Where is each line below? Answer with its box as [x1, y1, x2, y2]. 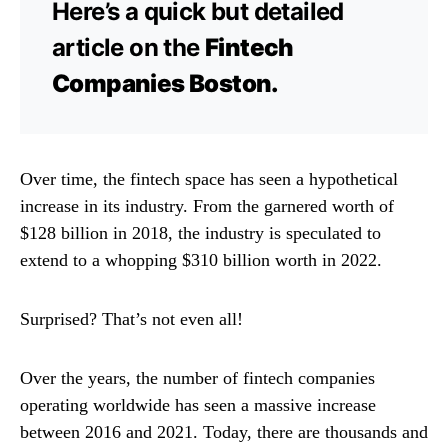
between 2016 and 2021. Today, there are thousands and [20, 421, 428, 442]
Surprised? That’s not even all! [20, 308, 243, 329]
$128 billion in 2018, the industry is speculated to [20, 222, 381, 243]
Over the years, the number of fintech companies [20, 367, 375, 388]
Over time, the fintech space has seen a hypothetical [20, 168, 398, 189]
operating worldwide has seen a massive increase [20, 394, 376, 415]
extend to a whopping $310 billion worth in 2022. [20, 249, 382, 270]
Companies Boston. [52, 68, 279, 98]
